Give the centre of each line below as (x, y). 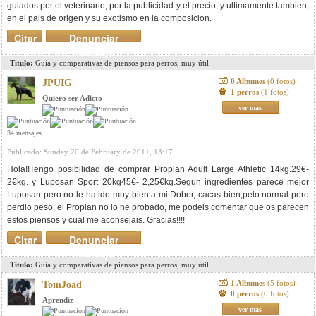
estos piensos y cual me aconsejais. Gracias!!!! (96, 220)
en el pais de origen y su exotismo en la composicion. (109, 18)
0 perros (245, 293)
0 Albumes (249, 81)
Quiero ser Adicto (72, 98)
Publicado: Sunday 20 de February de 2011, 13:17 (90, 152)
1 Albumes (249, 283)
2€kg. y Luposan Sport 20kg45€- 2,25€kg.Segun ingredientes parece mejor (158, 182)
